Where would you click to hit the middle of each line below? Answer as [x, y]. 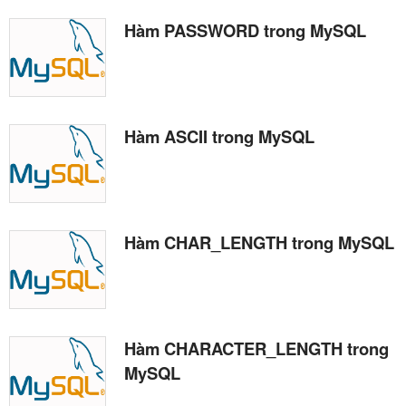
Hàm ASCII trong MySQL [219, 137]
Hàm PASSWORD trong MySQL [245, 31]
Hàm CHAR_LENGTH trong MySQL [259, 243]
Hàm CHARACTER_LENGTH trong [256, 349]
